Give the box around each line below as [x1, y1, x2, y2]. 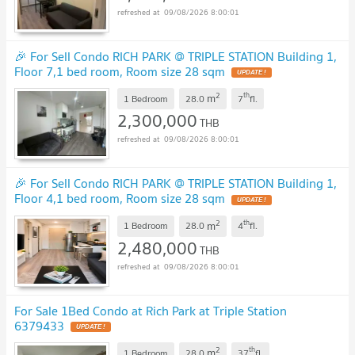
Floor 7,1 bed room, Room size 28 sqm [14, 60, 225, 82]
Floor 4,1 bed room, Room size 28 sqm [14, 188, 225, 209]
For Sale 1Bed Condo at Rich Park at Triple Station [14, 300, 287, 321]
